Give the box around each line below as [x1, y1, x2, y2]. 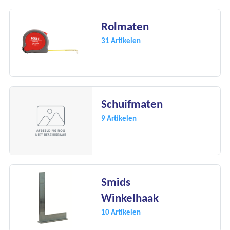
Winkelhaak [101, 190, 159, 205]
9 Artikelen [101, 113, 137, 123]
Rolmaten [101, 19, 149, 33]
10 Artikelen [101, 206, 141, 217]
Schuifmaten [101, 97, 163, 111]
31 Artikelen [101, 35, 141, 45]
